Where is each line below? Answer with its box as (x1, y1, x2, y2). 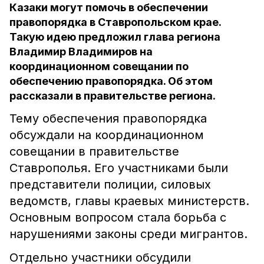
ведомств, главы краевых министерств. (9, 194, 249, 208)
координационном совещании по (9, 60, 189, 72)
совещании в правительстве (9, 144, 179, 159)
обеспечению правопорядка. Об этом (9, 75, 213, 87)
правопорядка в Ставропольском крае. (9, 16, 221, 28)
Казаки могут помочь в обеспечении (9, 1, 208, 14)
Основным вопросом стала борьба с (9, 210, 226, 225)
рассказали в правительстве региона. (9, 90, 216, 102)
